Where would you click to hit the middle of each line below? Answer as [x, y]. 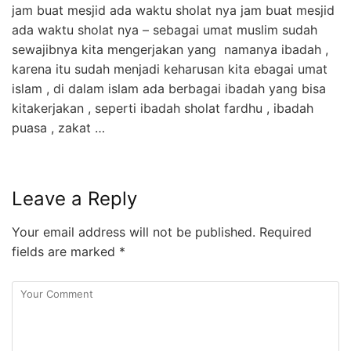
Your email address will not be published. [134, 232]
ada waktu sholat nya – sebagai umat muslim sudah [165, 29]
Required [284, 232]
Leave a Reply [74, 198]
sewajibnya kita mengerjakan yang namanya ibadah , [172, 49]
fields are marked [65, 251]
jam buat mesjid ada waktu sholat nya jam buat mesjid [173, 10]
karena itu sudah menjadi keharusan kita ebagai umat [170, 69]
